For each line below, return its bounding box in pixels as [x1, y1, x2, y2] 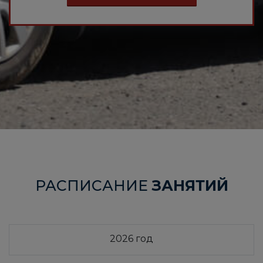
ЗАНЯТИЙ [151, 177, 228, 195]
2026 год [110, 233, 153, 245]
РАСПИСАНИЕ [35, 177, 152, 195]
